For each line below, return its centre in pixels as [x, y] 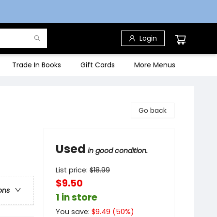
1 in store [77, 197]
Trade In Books [37, 65]
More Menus [155, 65]
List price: [73, 170]
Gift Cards [98, 65]
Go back [153, 110]
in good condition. [118, 151]
